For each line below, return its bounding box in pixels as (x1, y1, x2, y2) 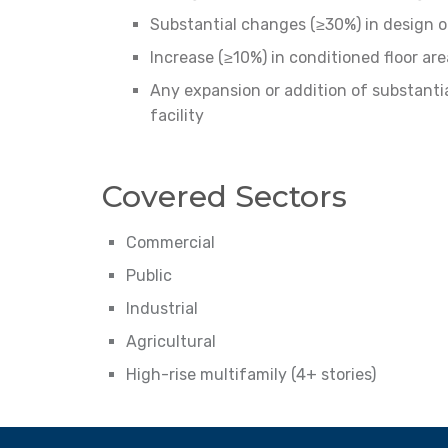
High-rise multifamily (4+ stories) (126, 365, 376, 385)
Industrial (126, 299, 198, 319)
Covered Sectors (102, 178, 347, 216)
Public (126, 266, 172, 286)
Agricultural (126, 332, 216, 352)
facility (150, 106, 204, 126)
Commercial (126, 233, 215, 253)
